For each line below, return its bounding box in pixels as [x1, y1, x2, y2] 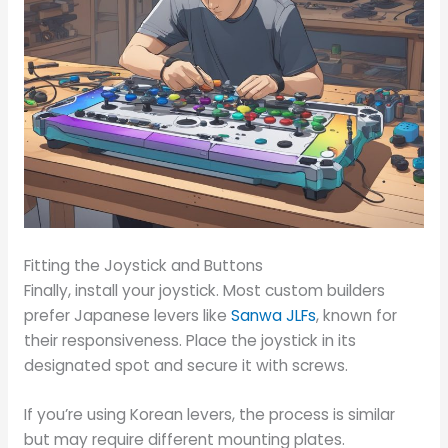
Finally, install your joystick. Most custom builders [23, 279, 385, 301]
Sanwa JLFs [230, 304, 316, 326]
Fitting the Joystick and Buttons [23, 254, 263, 276]
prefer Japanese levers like [23, 304, 231, 326]
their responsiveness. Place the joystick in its [23, 329, 356, 351]
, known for [315, 304, 397, 326]
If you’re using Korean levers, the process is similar [23, 404, 395, 426]
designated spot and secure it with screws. [23, 354, 348, 376]
